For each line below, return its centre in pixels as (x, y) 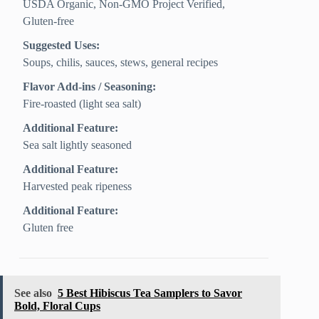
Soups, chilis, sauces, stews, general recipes (121, 63)
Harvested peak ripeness (78, 187)
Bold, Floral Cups (57, 306)
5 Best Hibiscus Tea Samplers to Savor (150, 293)
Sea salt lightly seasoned (78, 145)
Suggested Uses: (62, 46)
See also (33, 293)
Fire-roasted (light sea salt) (82, 104)
